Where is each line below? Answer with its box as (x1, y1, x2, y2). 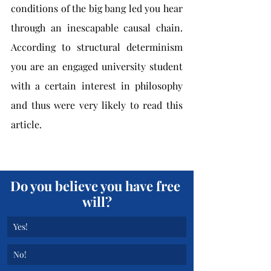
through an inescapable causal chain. (11, 21, 183, 34)
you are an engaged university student (11, 60, 183, 73)
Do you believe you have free (10, 177, 183, 195)
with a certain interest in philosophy (11, 79, 183, 92)
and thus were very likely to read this (11, 99, 183, 111)
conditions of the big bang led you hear (11, 2, 183, 15)
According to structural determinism (11, 41, 183, 53)
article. (11, 118, 42, 131)
